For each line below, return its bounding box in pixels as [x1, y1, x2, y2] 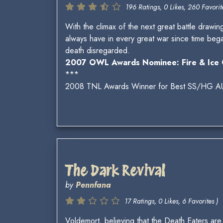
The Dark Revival [65, 162, 165, 180]
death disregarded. [65, 45, 130, 57]
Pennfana [76, 179, 111, 191]
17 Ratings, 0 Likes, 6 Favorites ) [124, 196, 218, 207]
